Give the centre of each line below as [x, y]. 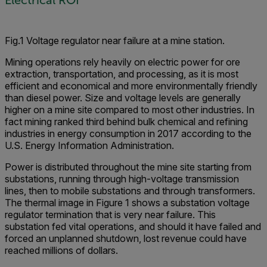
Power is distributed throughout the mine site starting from [128, 167]
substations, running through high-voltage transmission [122, 179]
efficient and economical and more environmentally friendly [131, 86]
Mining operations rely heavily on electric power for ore [122, 62]
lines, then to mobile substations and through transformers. [130, 191]
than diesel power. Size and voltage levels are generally [123, 98]
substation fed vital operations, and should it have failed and [133, 226]
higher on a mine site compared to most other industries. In [130, 110]
